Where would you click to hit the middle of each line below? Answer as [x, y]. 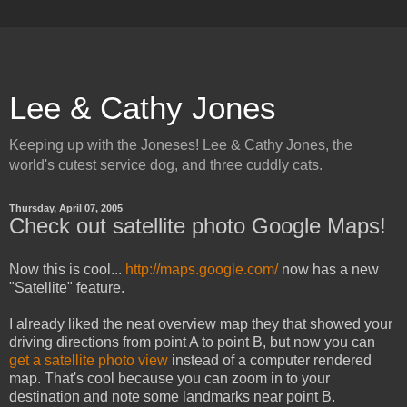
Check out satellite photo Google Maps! [198, 226]
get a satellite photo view [89, 360]
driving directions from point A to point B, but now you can [192, 342]
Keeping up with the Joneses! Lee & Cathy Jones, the [181, 145]
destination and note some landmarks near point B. [172, 396]
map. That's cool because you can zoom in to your [169, 378]
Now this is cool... [67, 269]
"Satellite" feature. [67, 287]
